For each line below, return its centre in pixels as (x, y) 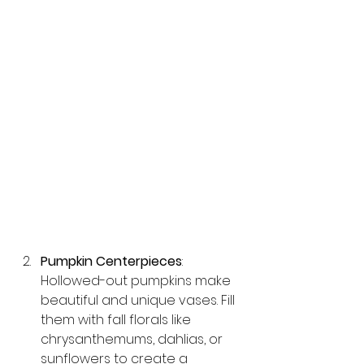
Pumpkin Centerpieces (111, 261)
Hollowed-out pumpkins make (137, 280)
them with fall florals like (117, 319)
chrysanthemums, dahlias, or (133, 339)
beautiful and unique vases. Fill (139, 300)
